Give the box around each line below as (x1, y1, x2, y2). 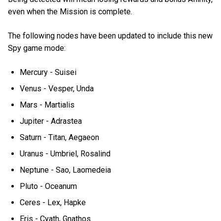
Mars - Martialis (20, 100, 75, 110)
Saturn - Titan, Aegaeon (20, 133, 100, 143)
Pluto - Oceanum (20, 182, 77, 191)
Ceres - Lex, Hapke (20, 198, 86, 208)
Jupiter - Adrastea (20, 116, 82, 126)
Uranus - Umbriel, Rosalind (20, 149, 111, 159)
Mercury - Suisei (20, 68, 77, 77)
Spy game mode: (8, 43, 66, 53)
